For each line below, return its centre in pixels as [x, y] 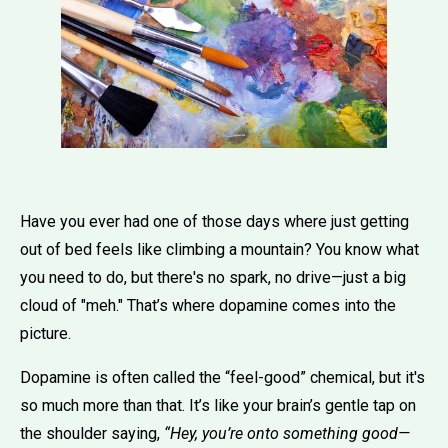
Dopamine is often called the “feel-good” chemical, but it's [222, 377]
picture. [45, 333]
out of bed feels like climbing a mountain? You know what [219, 249]
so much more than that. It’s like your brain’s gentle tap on [218, 405]
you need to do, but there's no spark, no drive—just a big [213, 277]
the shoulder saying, [92, 433]
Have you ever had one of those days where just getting [214, 221]
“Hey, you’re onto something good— [287, 433]
